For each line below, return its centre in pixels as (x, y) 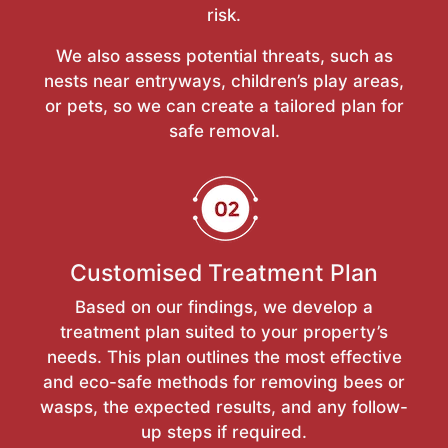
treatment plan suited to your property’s (224, 331)
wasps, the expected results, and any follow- (224, 406)
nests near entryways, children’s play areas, (224, 80)
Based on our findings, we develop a (224, 306)
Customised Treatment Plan (224, 272)
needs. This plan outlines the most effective (224, 356)
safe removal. (224, 130)
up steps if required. (224, 431)
